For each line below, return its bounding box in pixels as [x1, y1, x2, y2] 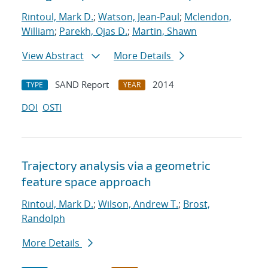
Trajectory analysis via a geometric [22, 158, 211, 173]
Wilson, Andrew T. [98, 197, 178, 211]
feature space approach [22, 174, 151, 189]
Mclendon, [184, 10, 232, 24]
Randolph [22, 212, 65, 226]
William [22, 25, 54, 38]
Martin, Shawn [132, 25, 197, 38]
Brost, [183, 197, 210, 211]
